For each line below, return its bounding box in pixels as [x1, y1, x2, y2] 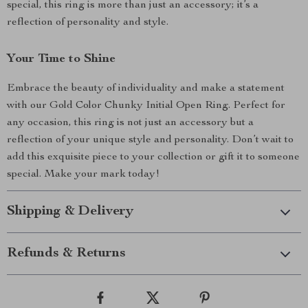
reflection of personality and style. [7, 17, 168, 28]
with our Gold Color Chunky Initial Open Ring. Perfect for [7, 100, 285, 111]
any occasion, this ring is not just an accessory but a [7, 118, 254, 129]
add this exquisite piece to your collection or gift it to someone [7, 152, 300, 163]
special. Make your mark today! [7, 169, 159, 180]
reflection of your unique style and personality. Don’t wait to [7, 135, 294, 146]
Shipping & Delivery [7, 205, 133, 219]
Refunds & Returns [7, 247, 126, 261]
